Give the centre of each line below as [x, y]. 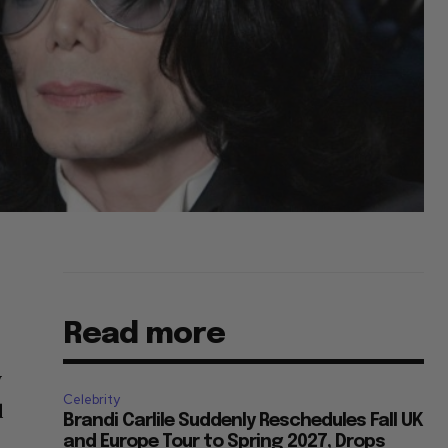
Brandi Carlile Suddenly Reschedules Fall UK [243, 421]
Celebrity [92, 400]
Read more [144, 335]
